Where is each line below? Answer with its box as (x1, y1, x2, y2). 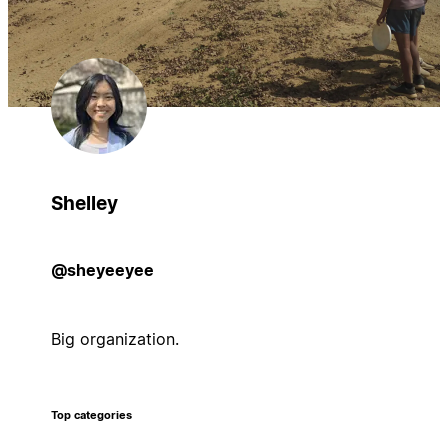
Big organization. (50, 328, 179, 349)
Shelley (50, 191, 118, 215)
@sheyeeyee (50, 259, 154, 280)
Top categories (50, 408, 132, 422)
